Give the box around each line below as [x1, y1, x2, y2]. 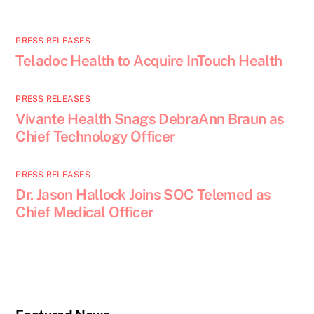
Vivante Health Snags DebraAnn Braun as [15, 110, 285, 128]
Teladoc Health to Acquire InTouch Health [15, 52, 282, 70]
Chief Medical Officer [15, 203, 153, 221]
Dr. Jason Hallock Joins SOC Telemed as [15, 186, 271, 204]
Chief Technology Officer [15, 128, 175, 146]
